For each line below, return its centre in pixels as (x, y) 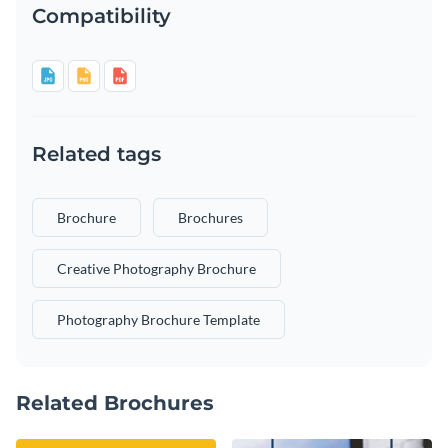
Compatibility (101, 15)
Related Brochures (115, 402)
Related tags (96, 153)
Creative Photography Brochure (156, 268)
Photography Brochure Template (158, 319)
